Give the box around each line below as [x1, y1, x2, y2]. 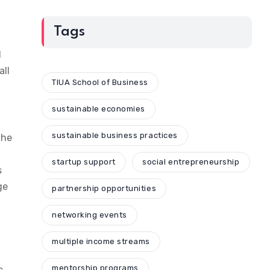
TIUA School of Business [52, 78, 149, 87]
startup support [52, 157, 116, 167]
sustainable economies [52, 104, 145, 114]
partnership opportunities [52, 184, 157, 193]
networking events [52, 210, 127, 220]
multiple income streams [52, 237, 151, 246]
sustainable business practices [52, 131, 178, 140]
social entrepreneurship [142, 157, 240, 167]
